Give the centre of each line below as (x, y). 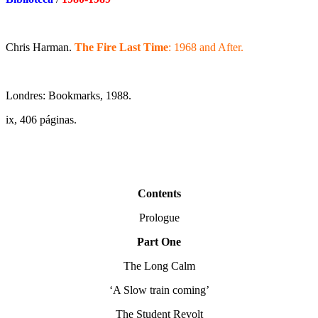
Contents (159, 194)
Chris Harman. (39, 48)
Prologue (159, 218)
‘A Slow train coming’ (159, 290)
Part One (159, 242)
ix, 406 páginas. (41, 120)
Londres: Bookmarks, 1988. (68, 96)
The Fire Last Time (121, 48)
